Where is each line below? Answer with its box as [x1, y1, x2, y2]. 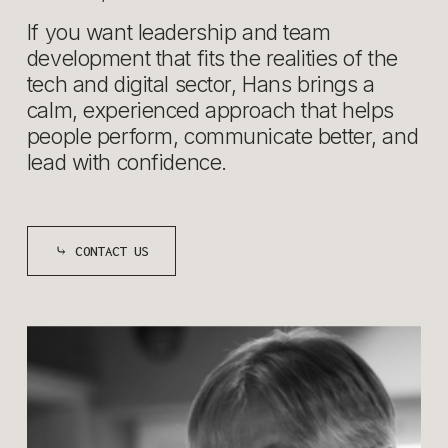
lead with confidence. [26, 149, 227, 176]
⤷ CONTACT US [54, 242, 149, 259]
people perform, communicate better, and [26, 123, 419, 150]
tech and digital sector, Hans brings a [26, 71, 375, 98]
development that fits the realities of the [26, 45, 398, 72]
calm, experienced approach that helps [26, 97, 395, 124]
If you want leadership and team [26, 19, 331, 46]
